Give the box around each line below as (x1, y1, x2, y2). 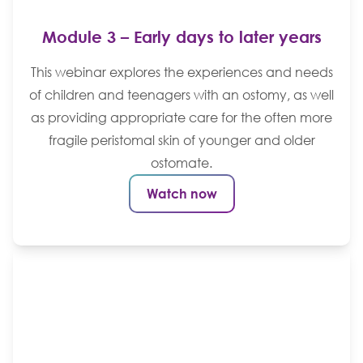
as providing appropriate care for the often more (31, 109, 332, 126)
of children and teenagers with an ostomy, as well (29, 86, 334, 103)
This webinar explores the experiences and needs (30, 63, 333, 80)
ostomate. (151, 154, 212, 171)
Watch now (146, 185, 217, 202)
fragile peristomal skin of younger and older (48, 131, 315, 148)
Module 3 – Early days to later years (41, 26, 322, 46)
